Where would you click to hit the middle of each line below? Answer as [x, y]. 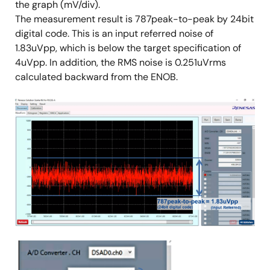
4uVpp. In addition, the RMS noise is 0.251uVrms [121, 63]
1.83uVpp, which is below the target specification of [128, 48]
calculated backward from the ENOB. [96, 77]
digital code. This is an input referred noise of [114, 34]
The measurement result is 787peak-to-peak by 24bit [134, 19]
